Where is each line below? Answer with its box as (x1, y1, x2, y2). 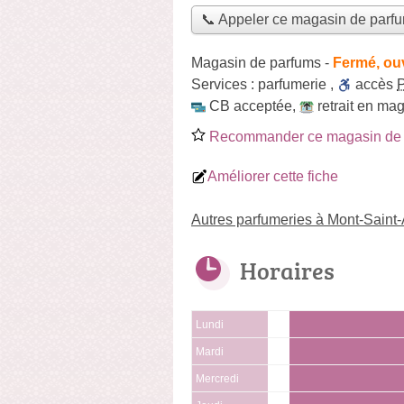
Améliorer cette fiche (207, 168, 338, 184)
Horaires (240, 253, 335, 287)
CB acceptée (209, 97, 292, 114)
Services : (191, 76, 258, 92)
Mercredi (196, 372, 239, 384)
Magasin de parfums (191, 54, 321, 70)
